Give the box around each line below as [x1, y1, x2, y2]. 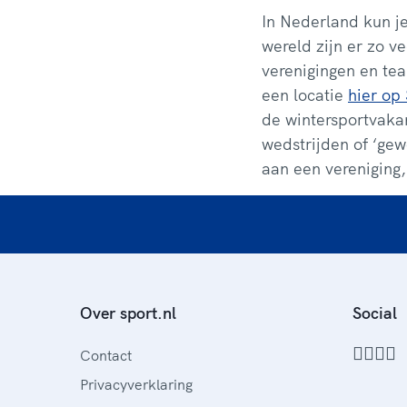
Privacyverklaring [80, 375, 193, 393]
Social [352, 303, 397, 323]
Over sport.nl [80, 303, 176, 323]
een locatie [262, 84, 348, 105]
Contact [80, 346, 132, 364]
